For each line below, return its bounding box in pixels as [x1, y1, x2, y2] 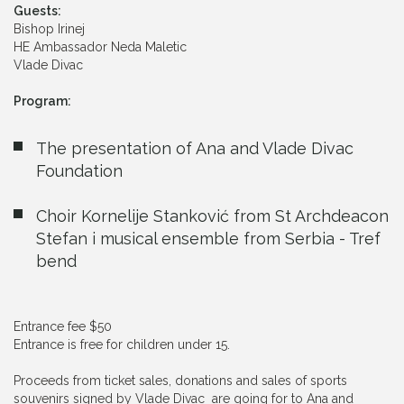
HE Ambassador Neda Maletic [14, 39, 187, 54]
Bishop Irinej [14, 21, 85, 36]
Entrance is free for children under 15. [14, 336, 230, 352]
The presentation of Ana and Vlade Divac [36, 138, 353, 158]
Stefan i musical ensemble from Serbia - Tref [36, 228, 381, 248]
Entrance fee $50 [14, 318, 112, 334]
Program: [14, 93, 71, 108]
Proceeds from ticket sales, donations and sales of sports [14, 372, 347, 388]
